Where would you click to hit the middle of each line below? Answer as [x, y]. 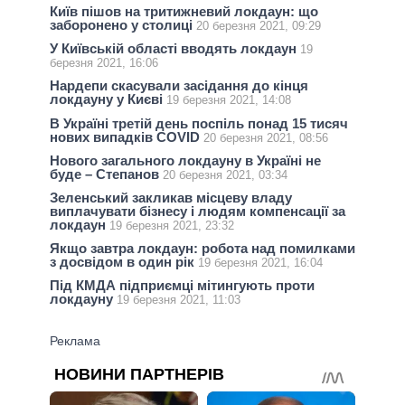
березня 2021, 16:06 [104, 63]
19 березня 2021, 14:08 [229, 100]
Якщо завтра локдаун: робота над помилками [202, 249]
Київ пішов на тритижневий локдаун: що [184, 12]
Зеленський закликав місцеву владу [171, 198]
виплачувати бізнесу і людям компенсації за [198, 212]
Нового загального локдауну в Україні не [185, 160]
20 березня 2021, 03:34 [225, 174]
